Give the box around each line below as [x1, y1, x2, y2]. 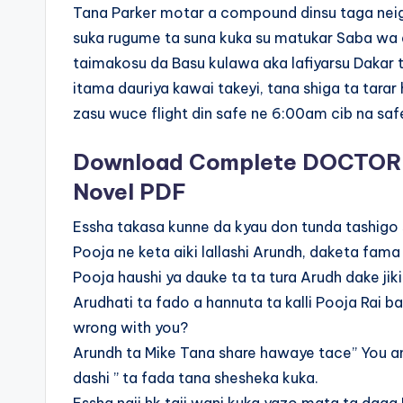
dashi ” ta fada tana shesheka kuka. [73, 369, 318, 387]
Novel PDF [73, 178, 186, 205]
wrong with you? [73, 318, 188, 336]
